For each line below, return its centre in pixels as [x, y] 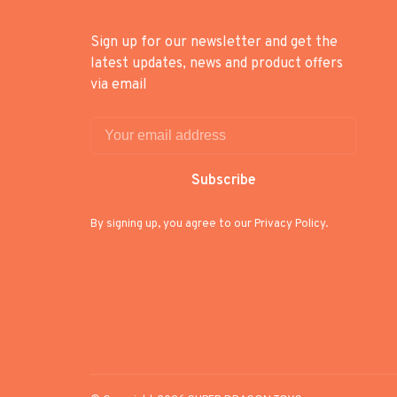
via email [119, 85]
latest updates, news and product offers [217, 64]
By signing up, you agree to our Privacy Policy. [209, 224]
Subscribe [223, 181]
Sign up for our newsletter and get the [214, 43]
